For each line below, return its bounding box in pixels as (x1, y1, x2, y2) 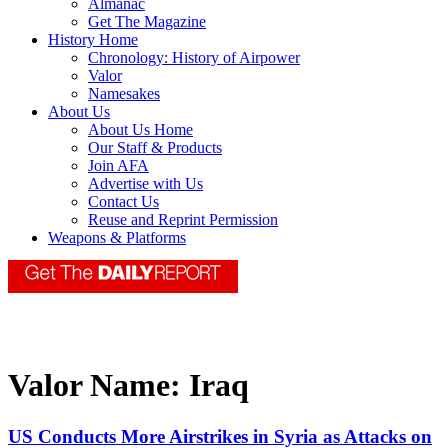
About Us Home (88, 121, 193, 139)
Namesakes (88, 85, 160, 103)
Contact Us (88, 193, 159, 211)
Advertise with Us (88, 175, 203, 193)
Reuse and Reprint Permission (88, 211, 278, 229)
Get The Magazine (88, 13, 206, 31)
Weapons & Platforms (48, 229, 186, 247)
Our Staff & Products (88, 139, 222, 157)
